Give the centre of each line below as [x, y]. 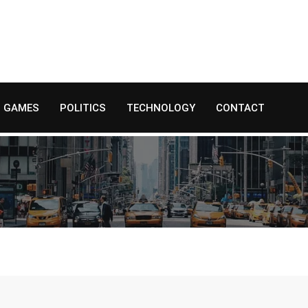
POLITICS [83, 108]
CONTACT [240, 108]
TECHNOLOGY [161, 108]
